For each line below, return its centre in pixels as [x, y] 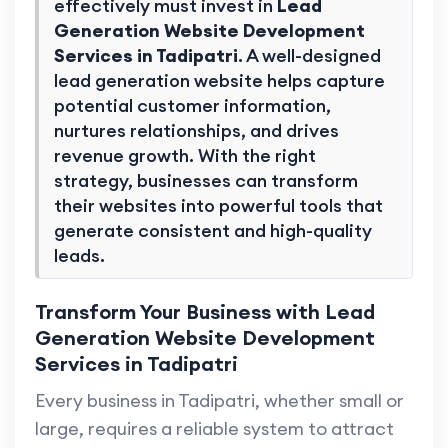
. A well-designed [309, 56]
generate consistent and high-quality [213, 231]
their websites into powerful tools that [218, 206]
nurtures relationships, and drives [196, 131]
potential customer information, [192, 106]
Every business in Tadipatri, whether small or [219, 401]
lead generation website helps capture [219, 81]
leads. [79, 256]
